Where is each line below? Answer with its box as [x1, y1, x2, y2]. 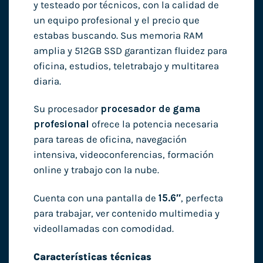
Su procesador [33, 103, 100, 115]
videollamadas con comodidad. [33, 223, 174, 235]
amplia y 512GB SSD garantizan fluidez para [33, 45, 227, 56]
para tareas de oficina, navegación [33, 134, 187, 146]
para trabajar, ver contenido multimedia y [33, 208, 220, 220]
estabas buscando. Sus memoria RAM [33, 29, 203, 41]
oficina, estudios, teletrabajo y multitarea [33, 60, 219, 72]
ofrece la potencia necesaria [89, 119, 218, 130]
